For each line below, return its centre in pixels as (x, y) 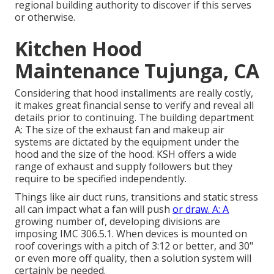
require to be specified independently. (101, 179)
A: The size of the (55, 130)
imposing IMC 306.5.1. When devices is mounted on (131, 234)
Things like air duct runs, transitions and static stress (136, 197)
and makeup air (187, 130)
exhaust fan (123, 130)
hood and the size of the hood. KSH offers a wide (126, 154)
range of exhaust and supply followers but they (124, 167)
